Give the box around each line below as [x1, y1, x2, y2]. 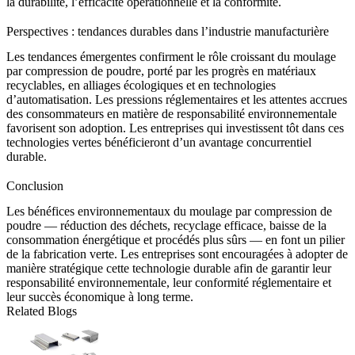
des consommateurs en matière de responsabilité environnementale [6, 106, 337, 120]
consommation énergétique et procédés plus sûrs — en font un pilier [6, 233, 345, 247]
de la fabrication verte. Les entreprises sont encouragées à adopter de [6, 247, 348, 261]
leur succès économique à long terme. [6, 290, 193, 304]
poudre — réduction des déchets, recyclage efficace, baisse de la [6, 219, 326, 233]
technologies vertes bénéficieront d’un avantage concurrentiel [6, 135, 311, 149]
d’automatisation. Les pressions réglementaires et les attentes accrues [6, 92, 347, 106]
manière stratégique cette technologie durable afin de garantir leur [6, 261, 331, 276]
